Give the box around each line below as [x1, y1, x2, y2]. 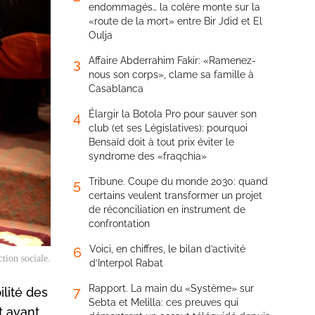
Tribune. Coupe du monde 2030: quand [89, 176, 268, 187]
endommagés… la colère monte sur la [89, 1, 260, 13]
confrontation [89, 218, 150, 229]
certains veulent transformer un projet [89, 190, 262, 201]
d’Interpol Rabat [89, 257, 163, 269]
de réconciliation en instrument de [89, 204, 245, 215]
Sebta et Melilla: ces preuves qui [89, 297, 238, 308]
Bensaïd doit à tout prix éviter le [89, 136, 234, 148]
